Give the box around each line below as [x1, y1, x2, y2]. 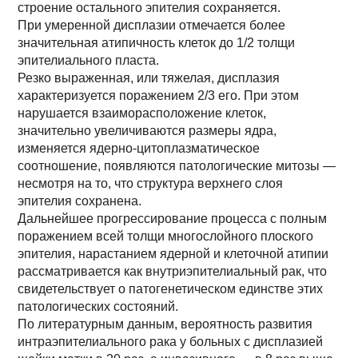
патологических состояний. [18, 300, 179, 313]
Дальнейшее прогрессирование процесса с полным [18, 212, 328, 225]
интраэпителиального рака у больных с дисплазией [18, 335, 324, 348]
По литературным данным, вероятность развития [18, 317, 313, 331]
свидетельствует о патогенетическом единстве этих [18, 282, 324, 296]
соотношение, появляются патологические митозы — [18, 159, 336, 173]
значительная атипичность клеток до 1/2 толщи [18, 36, 296, 50]
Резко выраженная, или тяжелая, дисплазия [18, 71, 280, 85]
